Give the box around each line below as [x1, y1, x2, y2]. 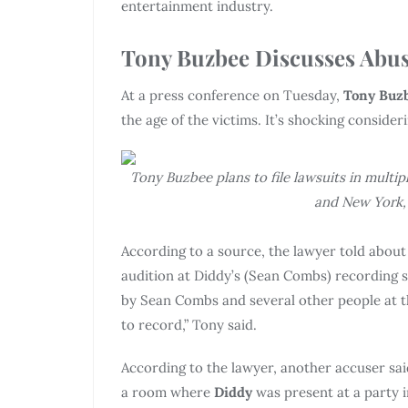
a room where [121, 382, 214, 401]
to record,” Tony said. [121, 315, 257, 333]
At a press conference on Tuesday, [121, 86, 343, 104]
